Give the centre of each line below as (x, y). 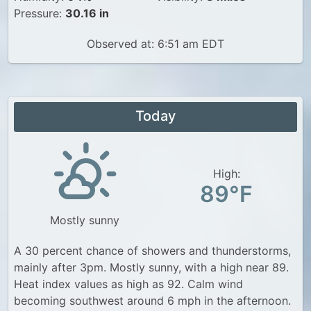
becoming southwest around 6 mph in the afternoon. (152, 301)
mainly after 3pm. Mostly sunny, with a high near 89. (151, 267)
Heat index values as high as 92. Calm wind (128, 284)
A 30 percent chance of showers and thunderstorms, (152, 251)
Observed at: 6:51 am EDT (155, 44)
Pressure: (40, 13)
